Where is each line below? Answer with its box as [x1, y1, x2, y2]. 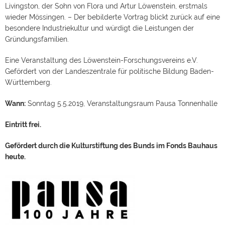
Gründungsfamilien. [5, 35, 69, 43]
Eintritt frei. [5, 121, 41, 129]
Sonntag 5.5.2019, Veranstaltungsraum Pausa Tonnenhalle [26, 99, 217, 107]
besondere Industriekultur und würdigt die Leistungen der [5, 24, 194, 32]
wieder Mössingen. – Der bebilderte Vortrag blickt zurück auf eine [5, 13, 220, 21]
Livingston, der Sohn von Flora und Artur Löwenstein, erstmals [5, 2, 207, 10]
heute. [5, 153, 26, 161]
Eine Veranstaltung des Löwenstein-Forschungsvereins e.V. [5, 56, 198, 64]
